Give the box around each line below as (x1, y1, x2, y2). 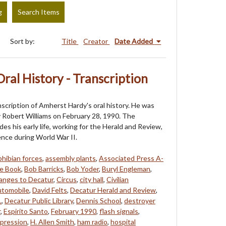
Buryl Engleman (102, 164, 150, 173)
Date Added (115, 36, 155, 45)
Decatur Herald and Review (70, 185, 156, 194)
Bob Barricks (24, 164, 64, 173)
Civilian (106, 175, 129, 184)
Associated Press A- (99, 153, 163, 162)
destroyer (124, 196, 155, 205)
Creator (83, 36, 110, 45)
